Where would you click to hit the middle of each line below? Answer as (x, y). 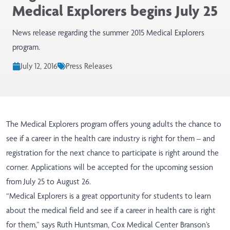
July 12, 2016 (39, 66)
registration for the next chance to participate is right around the (112, 153)
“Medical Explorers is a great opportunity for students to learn (109, 196)
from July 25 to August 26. (49, 182)
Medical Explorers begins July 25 (115, 11)
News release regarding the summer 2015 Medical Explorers (108, 33)
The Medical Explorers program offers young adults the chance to (114, 124)
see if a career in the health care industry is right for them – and (111, 139)
